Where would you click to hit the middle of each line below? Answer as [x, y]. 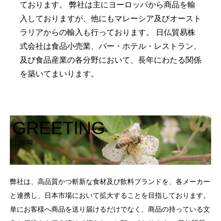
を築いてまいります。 [59, 74]
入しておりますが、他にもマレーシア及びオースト [110, 18]
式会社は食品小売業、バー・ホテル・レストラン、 [110, 46]
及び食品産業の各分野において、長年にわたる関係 [110, 60]
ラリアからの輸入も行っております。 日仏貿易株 [108, 32]
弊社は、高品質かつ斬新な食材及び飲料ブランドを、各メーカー [110, 181]
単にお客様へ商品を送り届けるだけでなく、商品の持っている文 [110, 209]
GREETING [59, 128]
